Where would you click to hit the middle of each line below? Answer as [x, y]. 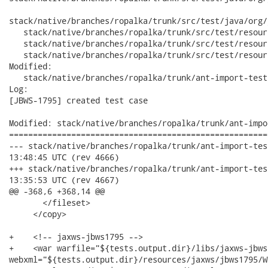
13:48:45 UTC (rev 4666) [64, 157]
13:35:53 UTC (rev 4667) [64, 180]
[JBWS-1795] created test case [78, 100]
